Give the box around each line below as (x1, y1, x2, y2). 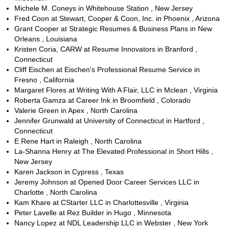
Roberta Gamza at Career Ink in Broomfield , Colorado (14, 96, 191, 104)
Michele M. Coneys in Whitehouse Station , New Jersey (14, 4, 193, 12)
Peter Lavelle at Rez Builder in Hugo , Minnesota (14, 208, 171, 217)
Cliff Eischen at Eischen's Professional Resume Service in (14, 65, 200, 74)
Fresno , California (14, 75, 74, 84)
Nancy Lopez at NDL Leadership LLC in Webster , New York (14, 218, 208, 227)
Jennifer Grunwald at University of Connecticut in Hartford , (14, 116, 204, 125)
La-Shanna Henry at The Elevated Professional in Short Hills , (14, 147, 213, 155)
